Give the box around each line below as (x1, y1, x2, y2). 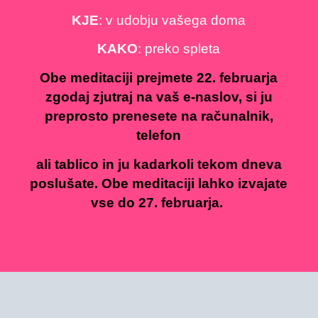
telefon (136, 128, 182, 143)
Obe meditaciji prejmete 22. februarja (40, 70, 278, 86)
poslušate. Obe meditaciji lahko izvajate (30, 175, 288, 191)
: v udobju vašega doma (99, 12, 246, 28)
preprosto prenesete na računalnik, (44, 109, 273, 124)
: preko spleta (138, 41, 221, 57)
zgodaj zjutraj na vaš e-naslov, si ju (45, 89, 273, 105)
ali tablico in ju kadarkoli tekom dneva (35, 156, 282, 172)
